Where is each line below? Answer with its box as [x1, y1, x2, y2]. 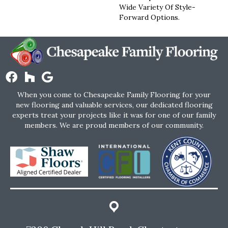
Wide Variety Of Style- [119, 3, 195, 12]
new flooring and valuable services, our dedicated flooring [15, 100, 213, 110]
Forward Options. [119, 13, 180, 22]
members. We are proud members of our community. [24, 121, 204, 130]
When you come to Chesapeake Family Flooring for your [17, 90, 211, 100]
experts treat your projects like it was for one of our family [12, 110, 216, 120]
